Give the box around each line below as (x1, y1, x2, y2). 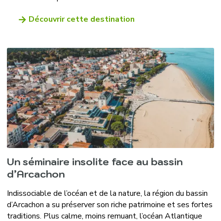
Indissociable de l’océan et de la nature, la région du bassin (6, 187, 208, 199)
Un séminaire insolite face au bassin (6, 155, 183, 168)
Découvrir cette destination (28, 14, 135, 25)
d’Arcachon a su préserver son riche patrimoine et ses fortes (6, 199, 213, 210)
